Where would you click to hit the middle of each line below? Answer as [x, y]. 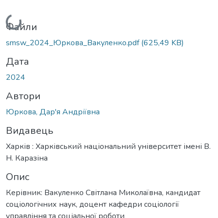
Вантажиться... [34, 19]
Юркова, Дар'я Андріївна [53, 112]
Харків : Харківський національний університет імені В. [108, 146]
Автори [23, 96]
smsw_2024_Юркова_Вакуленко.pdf [73, 43]
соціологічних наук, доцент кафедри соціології [92, 204]
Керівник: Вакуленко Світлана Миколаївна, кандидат [103, 192]
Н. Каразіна [27, 158]
